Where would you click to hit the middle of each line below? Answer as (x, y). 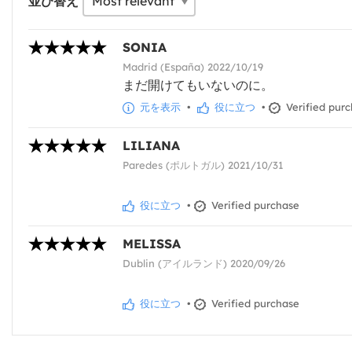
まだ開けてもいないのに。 (198, 85)
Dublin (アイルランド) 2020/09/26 (204, 264)
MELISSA (152, 244)
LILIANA (151, 146)
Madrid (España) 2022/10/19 (193, 67)
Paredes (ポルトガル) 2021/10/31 (203, 165)
